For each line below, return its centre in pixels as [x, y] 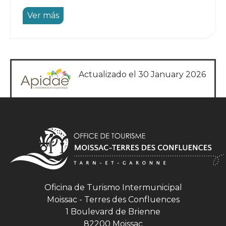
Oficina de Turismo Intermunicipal [113, 188]
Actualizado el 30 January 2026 [142, 75]
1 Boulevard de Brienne [113, 212]
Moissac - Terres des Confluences [113, 200]
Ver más [43, 16]
